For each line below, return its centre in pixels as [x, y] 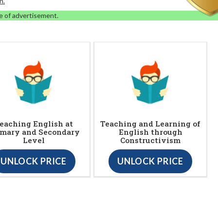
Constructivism [150, 140]
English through [150, 132]
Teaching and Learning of [150, 123]
